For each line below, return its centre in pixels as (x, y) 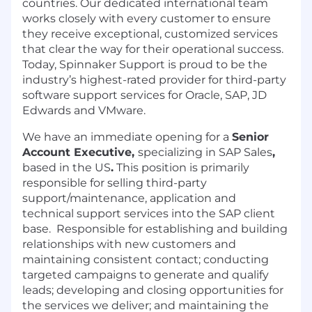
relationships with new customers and (129, 244)
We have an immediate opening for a (127, 137)
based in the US (67, 168)
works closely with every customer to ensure (147, 19)
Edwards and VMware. (84, 111)
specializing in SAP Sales (205, 153)
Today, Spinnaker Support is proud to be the (145, 65)
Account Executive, (80, 153)
